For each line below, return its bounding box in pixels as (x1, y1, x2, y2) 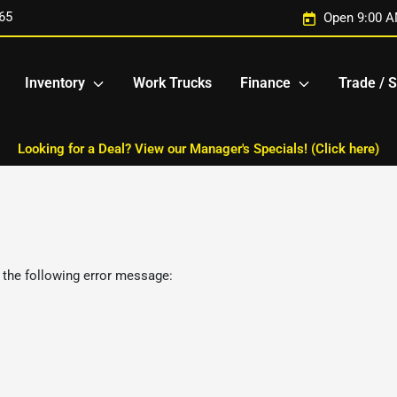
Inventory (25, 74, 85, 92)
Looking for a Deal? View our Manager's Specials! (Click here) (18, 141, 379, 157)
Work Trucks (133, 74, 212, 92)
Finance (240, 74, 291, 92)
